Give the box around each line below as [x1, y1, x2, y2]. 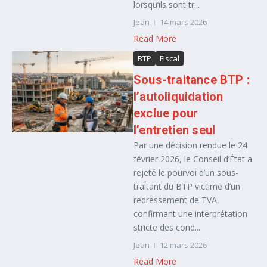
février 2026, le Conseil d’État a [133, 153, 252, 164]
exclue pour [133, 106, 198, 120]
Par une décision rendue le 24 [133, 139, 247, 151]
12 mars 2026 [160, 240, 207, 250]
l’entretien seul [133, 123, 216, 137]
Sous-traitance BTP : [133, 73, 250, 87]
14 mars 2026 [160, 17, 207, 27]
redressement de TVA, [133, 194, 219, 206]
